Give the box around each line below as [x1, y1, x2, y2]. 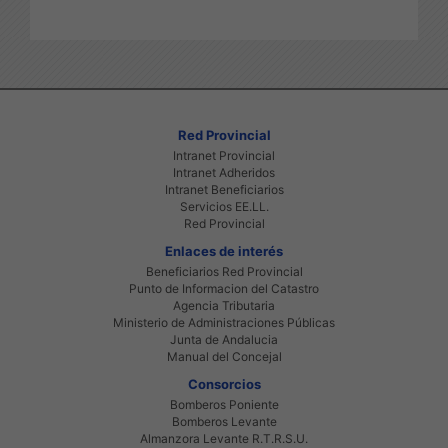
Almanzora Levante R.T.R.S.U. [140, 430, 308, 446]
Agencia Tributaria [173, 297, 275, 313]
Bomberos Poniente [169, 396, 279, 412]
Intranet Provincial [173, 147, 275, 163]
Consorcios [187, 375, 261, 392]
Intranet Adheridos [173, 164, 275, 180]
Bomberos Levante [171, 413, 277, 429]
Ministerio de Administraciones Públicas [113, 314, 335, 330]
